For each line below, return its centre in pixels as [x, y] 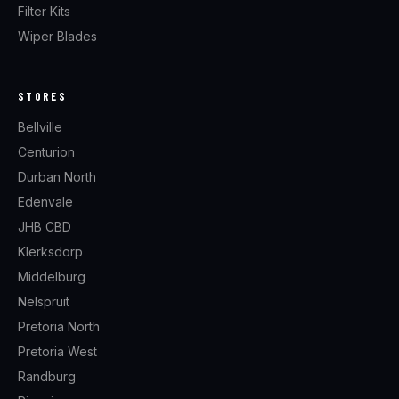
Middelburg [52, 277]
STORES [43, 96]
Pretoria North [59, 326]
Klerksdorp [50, 252]
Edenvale [45, 202]
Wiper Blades [57, 36]
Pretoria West [57, 351]
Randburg [47, 376]
